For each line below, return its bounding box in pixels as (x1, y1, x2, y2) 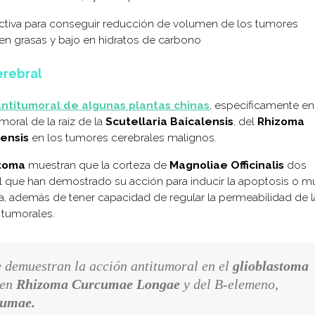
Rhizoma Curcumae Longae (16, 276, 184, 292)
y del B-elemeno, (184, 276, 278, 292)
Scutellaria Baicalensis (105, 114, 233, 128)
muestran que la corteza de (25, 157, 169, 172)
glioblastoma (233, 257, 309, 274)
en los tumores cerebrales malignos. (29, 130, 217, 144)
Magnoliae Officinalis (169, 157, 287, 172)
